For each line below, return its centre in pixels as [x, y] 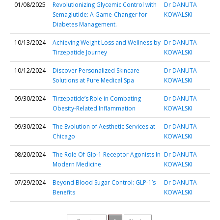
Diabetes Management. [85, 24]
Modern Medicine [77, 164]
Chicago [64, 136]
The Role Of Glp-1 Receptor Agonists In [107, 154]
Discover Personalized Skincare [96, 70]
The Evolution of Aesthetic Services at [104, 126]
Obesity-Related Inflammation [94, 108]
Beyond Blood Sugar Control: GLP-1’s [104, 182]
